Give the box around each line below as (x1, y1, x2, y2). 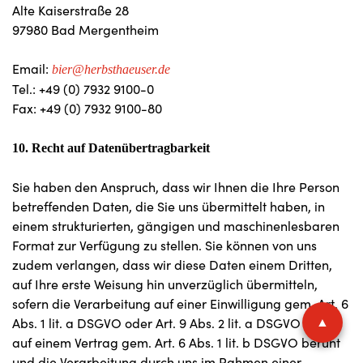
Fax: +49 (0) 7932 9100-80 (12, 100, 162, 117)
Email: (12, 60, 52, 77)
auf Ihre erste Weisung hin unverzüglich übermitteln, (12, 275, 318, 293)
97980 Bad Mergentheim (12, 21, 159, 38)
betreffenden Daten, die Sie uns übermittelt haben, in (12, 198, 325, 215)
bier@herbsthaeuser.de (52, 62, 170, 76)
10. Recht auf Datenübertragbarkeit (12, 141, 210, 155)
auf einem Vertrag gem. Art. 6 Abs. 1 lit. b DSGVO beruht (12, 334, 340, 351)
